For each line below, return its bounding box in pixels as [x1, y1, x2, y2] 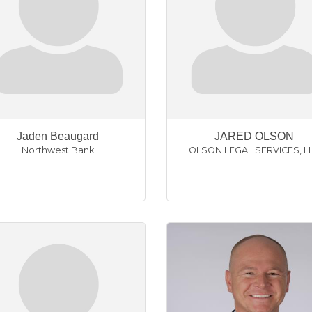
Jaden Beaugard [16, 130, 99, 143]
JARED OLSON [214, 130, 295, 143]
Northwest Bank [21, 145, 94, 156]
